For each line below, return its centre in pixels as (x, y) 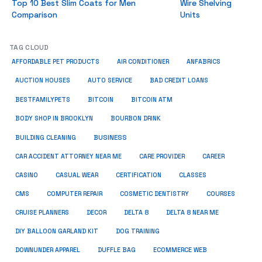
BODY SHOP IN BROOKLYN (54, 118)
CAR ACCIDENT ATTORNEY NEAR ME (68, 156)
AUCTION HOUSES (43, 80)
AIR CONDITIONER (143, 62)
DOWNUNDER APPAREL (48, 250)
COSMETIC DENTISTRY (154, 194)
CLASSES (193, 175)
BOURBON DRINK (136, 118)
